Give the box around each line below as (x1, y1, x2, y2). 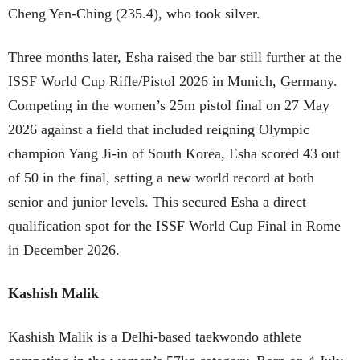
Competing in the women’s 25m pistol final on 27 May (8, 96, 329, 113)
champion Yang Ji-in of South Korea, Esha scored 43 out (8, 145, 340, 162)
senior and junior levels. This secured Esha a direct (8, 193, 306, 210)
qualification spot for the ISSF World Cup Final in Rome (8, 217, 341, 234)
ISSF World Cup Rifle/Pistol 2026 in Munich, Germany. (8, 72, 337, 89)
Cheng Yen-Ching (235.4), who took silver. (8, 5, 260, 22)
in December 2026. (8, 241, 120, 258)
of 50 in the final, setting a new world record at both (8, 169, 314, 186)
